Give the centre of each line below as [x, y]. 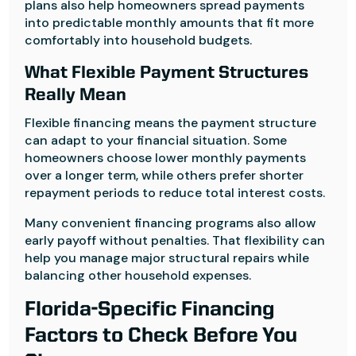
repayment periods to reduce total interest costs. [175, 193]
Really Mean [76, 95]
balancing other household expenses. [138, 275]
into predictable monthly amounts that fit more [170, 23]
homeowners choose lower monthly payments [166, 158]
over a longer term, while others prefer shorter [164, 175]
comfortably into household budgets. [139, 40]
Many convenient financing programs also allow [171, 223]
